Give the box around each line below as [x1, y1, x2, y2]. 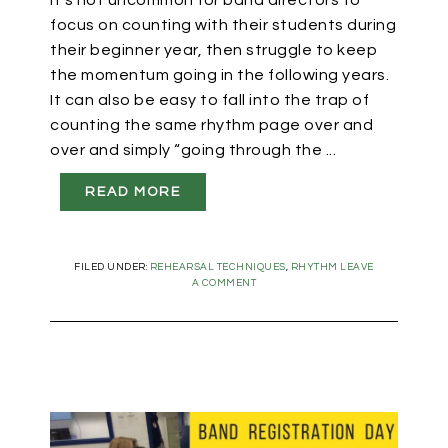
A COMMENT [191, 278, 257, 289]
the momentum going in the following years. [50, 67, 389, 84]
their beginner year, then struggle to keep [50, 42, 377, 59]
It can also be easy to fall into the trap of [50, 92, 369, 109]
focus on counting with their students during [50, 17, 396, 34]
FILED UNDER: [74, 262, 150, 273]
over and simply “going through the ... [50, 142, 336, 159]
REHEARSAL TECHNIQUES [149, 262, 286, 273]
